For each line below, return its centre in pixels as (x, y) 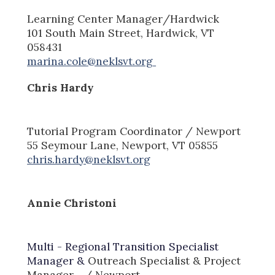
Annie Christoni (74, 203)
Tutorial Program (74, 131)
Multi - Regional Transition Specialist (123, 246)
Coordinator (151, 131)
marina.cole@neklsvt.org (92, 61)
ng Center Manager (112, 19)
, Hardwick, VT (178, 33)
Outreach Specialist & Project (165, 261)
